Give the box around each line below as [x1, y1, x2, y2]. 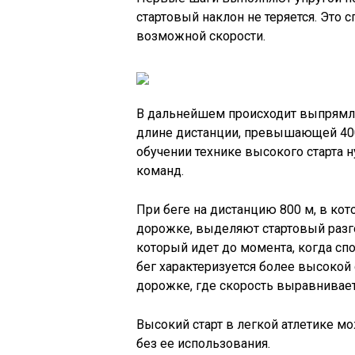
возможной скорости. [136, 29, 265, 44]
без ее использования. [136, 336, 270, 351]
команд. [136, 163, 184, 178]
